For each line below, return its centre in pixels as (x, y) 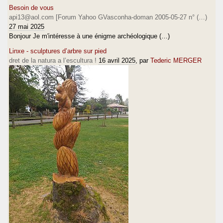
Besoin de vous (31, 7)
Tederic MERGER (176, 60)
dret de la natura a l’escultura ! (53, 60)
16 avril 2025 (117, 60)
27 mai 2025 (27, 26)
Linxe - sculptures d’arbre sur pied (58, 51)
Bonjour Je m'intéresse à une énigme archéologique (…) (89, 36)
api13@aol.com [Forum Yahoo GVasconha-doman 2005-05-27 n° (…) (108, 17)
